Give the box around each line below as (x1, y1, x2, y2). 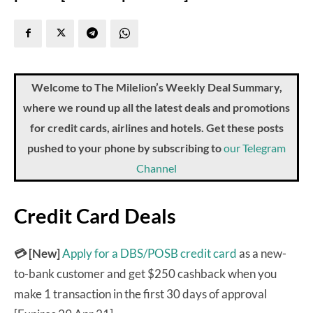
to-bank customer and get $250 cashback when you (14, 265, 277, 281)
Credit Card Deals (14, 203, 176, 228)
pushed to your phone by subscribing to (27, 140, 224, 154)
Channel (136, 161, 177, 175)
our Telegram (224, 140, 286, 154)
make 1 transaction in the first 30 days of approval (14, 286, 267, 301)
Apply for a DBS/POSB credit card (62, 245, 237, 261)
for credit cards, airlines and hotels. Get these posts (29, 120, 284, 134)
